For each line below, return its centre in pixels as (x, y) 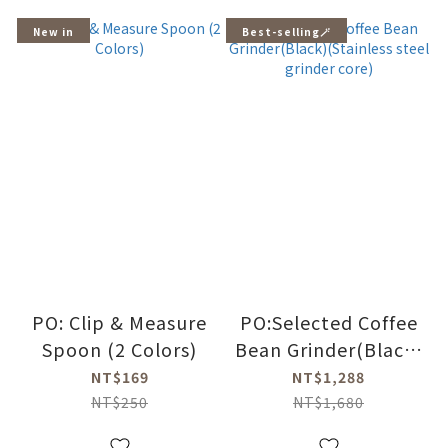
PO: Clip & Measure (119, 321)
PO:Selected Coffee (328, 321)
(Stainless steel (328, 375)
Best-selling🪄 (286, 31)
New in (53, 31)
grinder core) (328, 402)
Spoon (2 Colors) (119, 348)
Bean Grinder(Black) (328, 348)
